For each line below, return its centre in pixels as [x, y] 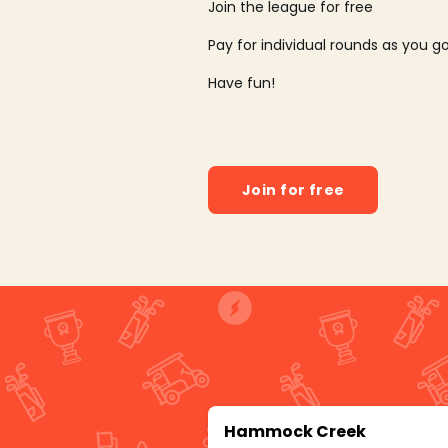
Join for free [293, 190]
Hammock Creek [295, 432]
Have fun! [241, 83]
